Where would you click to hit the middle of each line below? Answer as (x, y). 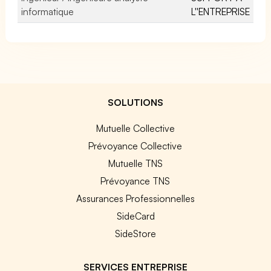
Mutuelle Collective (135, 128)
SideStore (135, 233)
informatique (47, 11)
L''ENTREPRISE (220, 11)
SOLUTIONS (135, 102)
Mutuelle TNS (135, 163)
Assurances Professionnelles (135, 198)
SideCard (135, 216)
